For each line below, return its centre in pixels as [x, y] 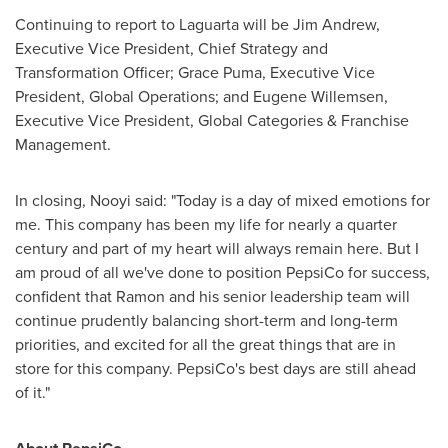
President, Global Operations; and [134, 96]
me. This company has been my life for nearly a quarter [206, 224]
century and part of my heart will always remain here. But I [217, 248]
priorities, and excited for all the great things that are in [205, 344]
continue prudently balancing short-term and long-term [206, 320]
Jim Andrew [334, 24]
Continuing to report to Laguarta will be [154, 24]
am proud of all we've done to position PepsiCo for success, [222, 272]
